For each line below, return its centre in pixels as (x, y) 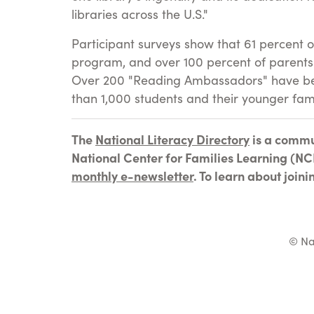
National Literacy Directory (172, 139)
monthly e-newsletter (132, 176)
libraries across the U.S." (140, 14)
